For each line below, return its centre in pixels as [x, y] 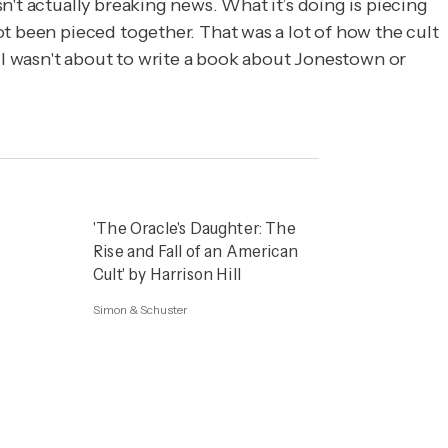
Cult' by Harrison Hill [167, 273]
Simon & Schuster [140, 309]
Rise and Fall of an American [196, 250]
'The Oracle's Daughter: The [194, 227]
